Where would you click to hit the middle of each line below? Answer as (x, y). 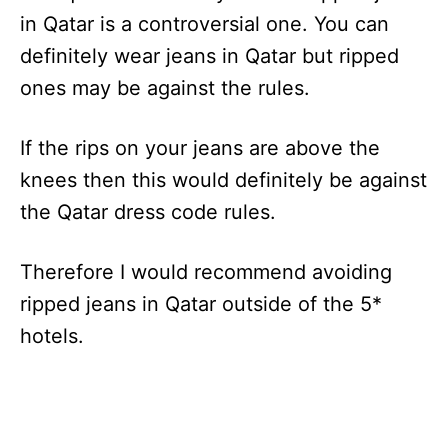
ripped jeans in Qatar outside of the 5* (201, 304)
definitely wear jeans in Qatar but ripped (209, 56)
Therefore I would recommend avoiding (206, 272)
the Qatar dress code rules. (148, 212)
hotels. (52, 336)
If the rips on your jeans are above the (200, 148)
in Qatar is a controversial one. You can (204, 24)
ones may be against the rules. (165, 88)
